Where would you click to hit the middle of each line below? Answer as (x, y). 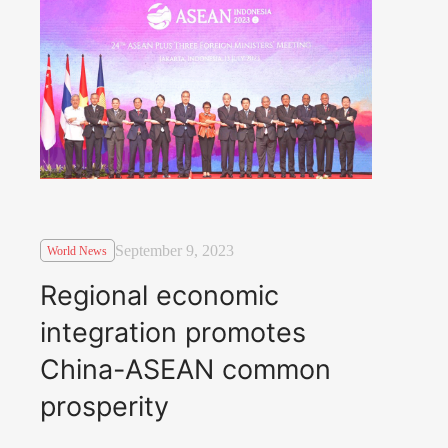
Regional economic (159, 295)
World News (77, 250)
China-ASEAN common (185, 369)
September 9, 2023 (174, 251)
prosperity (104, 406)
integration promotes (173, 332)
